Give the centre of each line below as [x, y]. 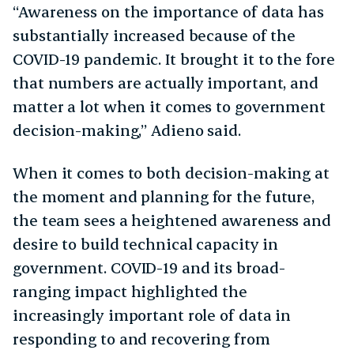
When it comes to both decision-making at [171, 172]
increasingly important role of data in [152, 314]
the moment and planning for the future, [164, 196]
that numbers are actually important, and [166, 82]
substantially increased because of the [154, 35]
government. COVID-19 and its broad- [149, 267]
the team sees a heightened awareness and [172, 220]
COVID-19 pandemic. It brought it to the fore [174, 58]
